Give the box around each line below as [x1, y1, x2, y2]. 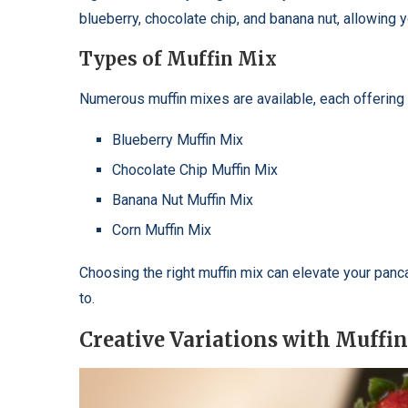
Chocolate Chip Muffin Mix [112, 160, 278, 178]
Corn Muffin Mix [112, 220, 211, 239]
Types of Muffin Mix [79, 46, 277, 70]
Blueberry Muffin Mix [112, 130, 243, 148]
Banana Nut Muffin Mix [112, 190, 253, 209]
